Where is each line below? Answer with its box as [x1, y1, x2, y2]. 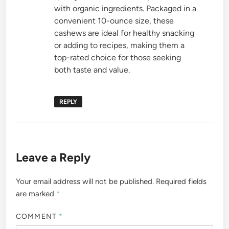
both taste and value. [54, 64, 130, 75]
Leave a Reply [16, 150, 91, 165]
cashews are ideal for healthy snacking [54, 28, 195, 38]
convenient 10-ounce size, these [54, 15, 174, 26]
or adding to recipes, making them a [54, 40, 185, 50]
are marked [16, 189, 57, 198]
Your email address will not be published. [16, 176, 154, 186]
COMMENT [16, 212, 59, 221]
